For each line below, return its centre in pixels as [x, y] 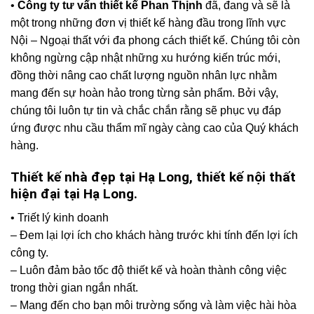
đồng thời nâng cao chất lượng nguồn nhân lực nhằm [144, 76]
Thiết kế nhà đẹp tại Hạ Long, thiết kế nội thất [153, 177]
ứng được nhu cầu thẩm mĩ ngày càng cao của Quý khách [155, 128]
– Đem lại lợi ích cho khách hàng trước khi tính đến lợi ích [154, 235]
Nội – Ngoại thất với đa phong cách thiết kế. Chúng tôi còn [155, 41]
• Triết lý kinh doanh [60, 218]
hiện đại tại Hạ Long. [74, 193]
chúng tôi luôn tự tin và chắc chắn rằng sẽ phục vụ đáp [146, 111]
